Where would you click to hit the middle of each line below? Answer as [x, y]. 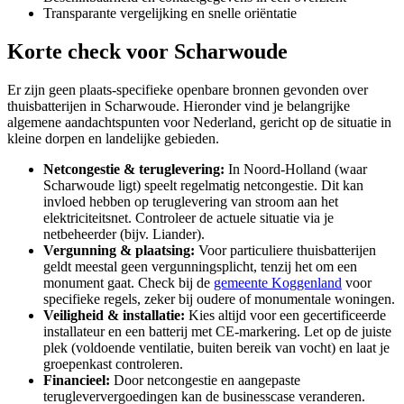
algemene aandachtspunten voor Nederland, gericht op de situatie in [199, 122]
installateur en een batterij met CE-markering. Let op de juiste [217, 331]
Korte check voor [91, 51]
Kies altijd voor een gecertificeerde [285, 315]
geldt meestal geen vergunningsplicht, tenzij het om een [200, 266]
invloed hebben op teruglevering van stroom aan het [191, 201]
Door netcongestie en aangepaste [205, 380]
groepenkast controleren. [113, 363]
